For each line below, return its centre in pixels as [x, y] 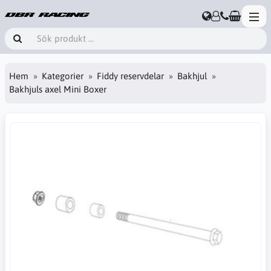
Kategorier [63, 76]
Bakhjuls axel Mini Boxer [58, 90]
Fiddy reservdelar [130, 76]
